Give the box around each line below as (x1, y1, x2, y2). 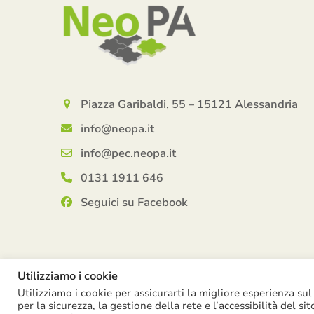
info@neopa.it (80, 121, 154, 137)
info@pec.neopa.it (80, 146, 176, 161)
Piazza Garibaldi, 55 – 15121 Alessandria (80, 97, 298, 112)
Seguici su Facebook (80, 195, 188, 210)
